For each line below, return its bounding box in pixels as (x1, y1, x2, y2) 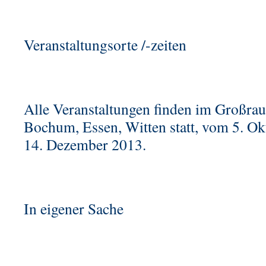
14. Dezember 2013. (24, 134, 146, 154)
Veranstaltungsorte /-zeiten (24, 34, 186, 55)
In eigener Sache (24, 198, 123, 218)
